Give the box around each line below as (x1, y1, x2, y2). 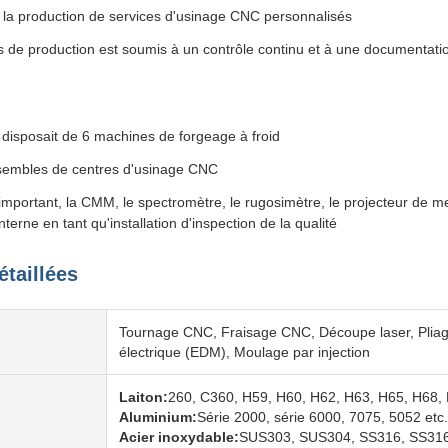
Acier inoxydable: (119, 429, 239, 445)
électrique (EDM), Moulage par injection (119, 344, 370, 360)
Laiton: (119, 389, 168, 405)
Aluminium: (119, 409, 197, 425)
